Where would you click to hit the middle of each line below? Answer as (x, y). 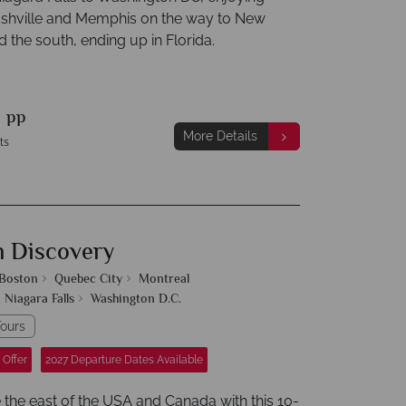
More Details (220, 136)
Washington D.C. (136, 300)
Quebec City (88, 280)
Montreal (164, 280)
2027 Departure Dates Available (124, 360)
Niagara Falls (39, 300)
